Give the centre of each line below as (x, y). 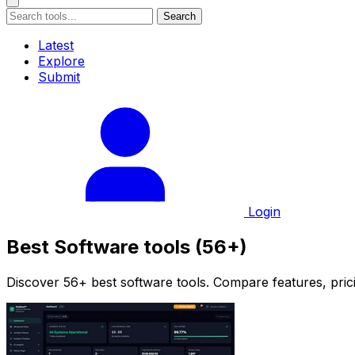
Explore (61, 61)
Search (179, 16)
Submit (59, 77)
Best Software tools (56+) (127, 246)
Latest (56, 45)
